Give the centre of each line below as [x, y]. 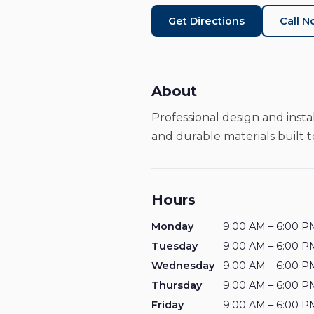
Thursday [177, 285]
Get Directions [206, 21]
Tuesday [175, 246]
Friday [168, 305]
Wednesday [183, 266]
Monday [172, 226]
